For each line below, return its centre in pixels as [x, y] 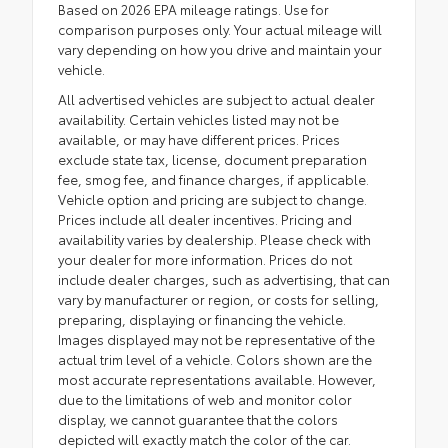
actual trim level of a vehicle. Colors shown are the [215, 359]
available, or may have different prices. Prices [199, 139]
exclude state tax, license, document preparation [212, 159]
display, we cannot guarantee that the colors [198, 419]
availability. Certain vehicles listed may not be [198, 119]
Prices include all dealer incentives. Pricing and [205, 219]
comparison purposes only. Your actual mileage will [220, 29]
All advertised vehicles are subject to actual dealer [216, 99]
